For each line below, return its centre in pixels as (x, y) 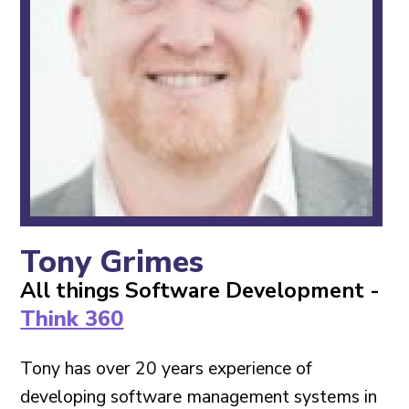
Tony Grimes (112, 262)
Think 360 (72, 318)
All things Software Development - (200, 290)
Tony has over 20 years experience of (167, 369)
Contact (46, 56)
